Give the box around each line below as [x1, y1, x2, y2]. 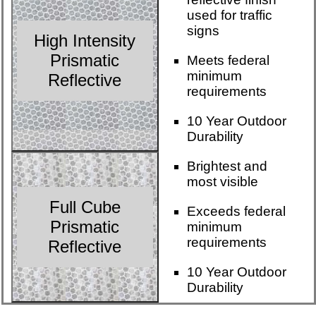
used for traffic [186, 8, 272, 23]
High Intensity [34, 31, 136, 51]
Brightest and [186, 159, 267, 174]
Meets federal [186, 53, 269, 68]
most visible [186, 174, 258, 190]
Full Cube [49, 197, 121, 217]
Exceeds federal [186, 204, 286, 219]
